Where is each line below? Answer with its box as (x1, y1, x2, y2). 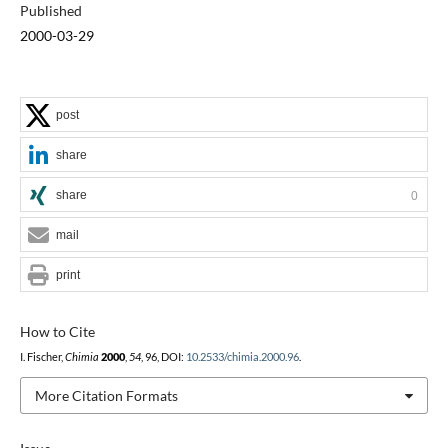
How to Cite (19, 322, 95, 340)
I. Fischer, (19, 350, 65, 363)
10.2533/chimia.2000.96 (185, 350, 299, 363)
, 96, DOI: (140, 350, 186, 363)
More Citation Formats (34, 386, 178, 404)
